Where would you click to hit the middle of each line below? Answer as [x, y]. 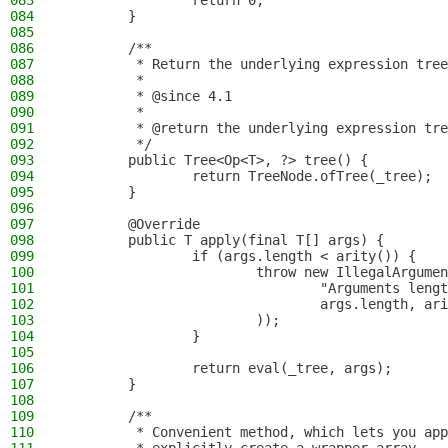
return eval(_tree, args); [228, 368]
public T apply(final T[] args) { [224, 240]
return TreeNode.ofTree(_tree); [248, 176]
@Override [132, 224]
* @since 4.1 [148, 96]
